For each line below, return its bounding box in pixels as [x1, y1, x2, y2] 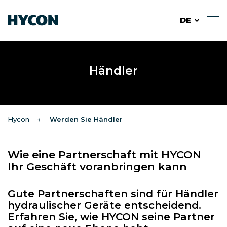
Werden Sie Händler [50, 115, 123, 124]
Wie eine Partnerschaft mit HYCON [8, 148, 201, 161]
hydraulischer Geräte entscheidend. [8, 199, 201, 211]
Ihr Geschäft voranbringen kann [8, 160, 187, 173]
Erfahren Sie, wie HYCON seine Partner [8, 211, 215, 223]
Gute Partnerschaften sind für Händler [8, 187, 218, 200]
